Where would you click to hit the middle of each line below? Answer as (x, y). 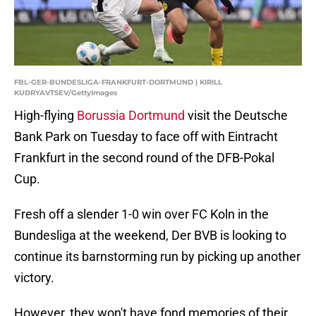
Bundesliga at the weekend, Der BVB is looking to (150, 236)
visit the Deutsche (236, 116)
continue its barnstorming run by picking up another (157, 257)
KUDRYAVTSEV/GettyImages (66, 93)
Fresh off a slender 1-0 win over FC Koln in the (141, 214)
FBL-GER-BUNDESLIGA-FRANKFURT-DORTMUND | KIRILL (118, 83)
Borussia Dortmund (131, 116)
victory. (34, 278)
